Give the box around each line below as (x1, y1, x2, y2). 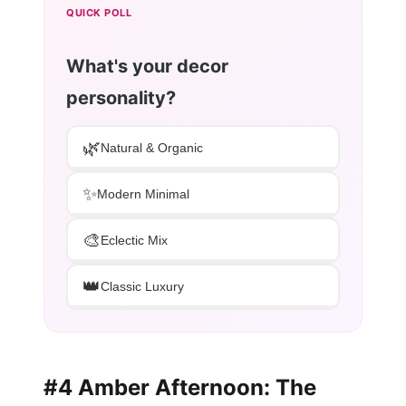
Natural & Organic (101, 140, 203, 156)
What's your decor (66, 54, 228, 77)
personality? (66, 86, 176, 109)
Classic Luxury (101, 279, 184, 295)
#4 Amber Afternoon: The (43, 373, 316, 401)
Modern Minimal (97, 187, 189, 202)
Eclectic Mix (101, 233, 168, 248)
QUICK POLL (66, 5, 131, 19)
